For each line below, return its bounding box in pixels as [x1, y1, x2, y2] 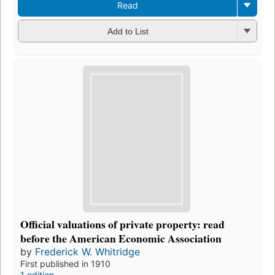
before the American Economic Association [20, 230, 222, 247]
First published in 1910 [20, 258, 110, 269]
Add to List [107, 26, 149, 37]
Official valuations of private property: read [20, 216, 225, 233]
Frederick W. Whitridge [35, 246, 140, 258]
